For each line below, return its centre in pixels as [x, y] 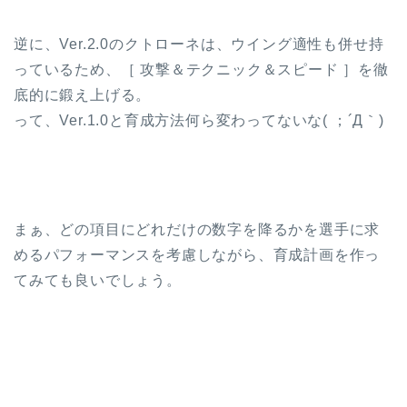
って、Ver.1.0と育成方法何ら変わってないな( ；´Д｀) [199, 120]
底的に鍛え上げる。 [83, 94]
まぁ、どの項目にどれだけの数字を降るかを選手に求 [197, 229]
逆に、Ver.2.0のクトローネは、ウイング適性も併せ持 [199, 44]
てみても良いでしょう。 [98, 280]
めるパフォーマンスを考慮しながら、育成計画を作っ [197, 254]
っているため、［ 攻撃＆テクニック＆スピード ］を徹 [201, 69]
